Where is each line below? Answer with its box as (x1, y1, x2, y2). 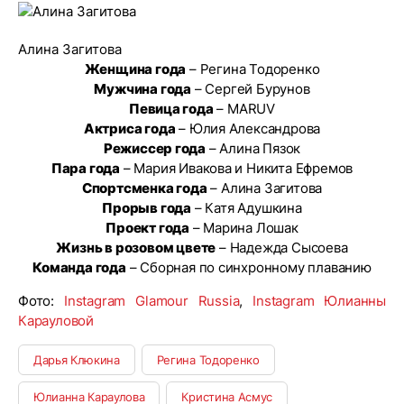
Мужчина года (94, 80, 191, 97)
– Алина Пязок (206, 140, 301, 157)
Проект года (106, 219, 189, 236)
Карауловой (18, 312, 94, 329)
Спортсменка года (81, 179, 207, 197)
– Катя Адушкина (191, 199, 302, 216)
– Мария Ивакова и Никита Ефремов (119, 160, 353, 177)
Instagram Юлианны (252, 292, 386, 309)
